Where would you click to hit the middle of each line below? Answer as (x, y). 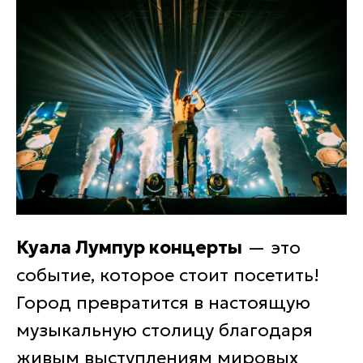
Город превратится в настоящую (163, 303)
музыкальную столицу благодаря (164, 330)
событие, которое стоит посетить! (168, 275)
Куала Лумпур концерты (129, 248)
